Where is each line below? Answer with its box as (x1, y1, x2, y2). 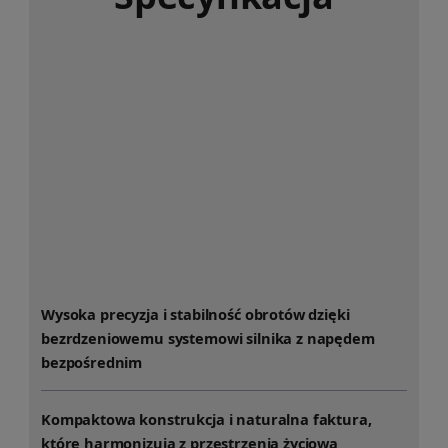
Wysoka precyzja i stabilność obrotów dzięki (41, 304, 350, 325)
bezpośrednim (41, 352, 143, 373)
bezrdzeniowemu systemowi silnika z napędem (41, 328, 375, 349)
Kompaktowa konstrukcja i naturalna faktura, (41, 409, 372, 430)
